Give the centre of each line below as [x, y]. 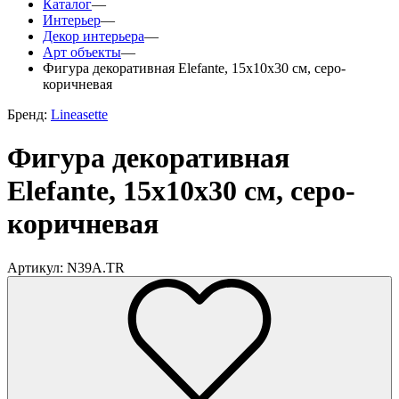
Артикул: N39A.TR [66, 267]
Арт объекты [82, 52]
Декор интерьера [94, 36]
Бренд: [29, 114]
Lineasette [79, 114]
